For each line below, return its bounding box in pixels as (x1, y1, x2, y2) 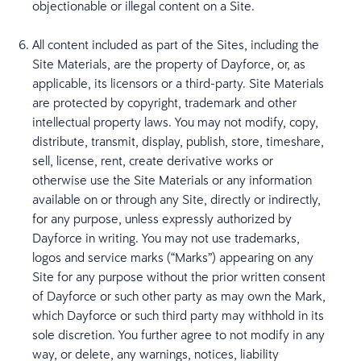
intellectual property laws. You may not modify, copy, (32, 114, 318, 130)
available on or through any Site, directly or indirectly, (32, 191, 321, 207)
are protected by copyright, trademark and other (32, 94, 297, 110)
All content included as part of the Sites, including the (32, 36, 319, 52)
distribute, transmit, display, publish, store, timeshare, (32, 133, 324, 149)
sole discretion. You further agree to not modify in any (32, 326, 325, 342)
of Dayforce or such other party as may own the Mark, (32, 288, 326, 304)
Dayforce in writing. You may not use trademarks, (32, 230, 300, 246)
